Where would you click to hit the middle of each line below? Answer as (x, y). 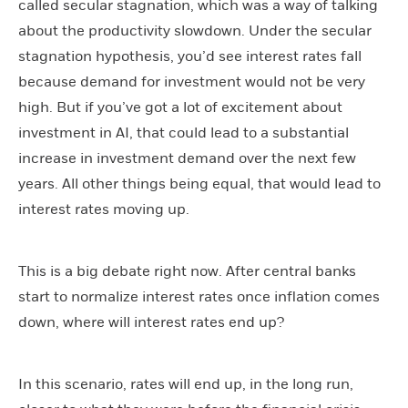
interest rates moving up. (104, 209)
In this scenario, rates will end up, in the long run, (186, 384)
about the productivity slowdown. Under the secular (195, 31)
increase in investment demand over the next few (187, 158)
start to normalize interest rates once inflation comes (199, 296)
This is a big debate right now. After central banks (187, 271)
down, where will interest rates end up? (151, 322)
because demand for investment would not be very (192, 82)
